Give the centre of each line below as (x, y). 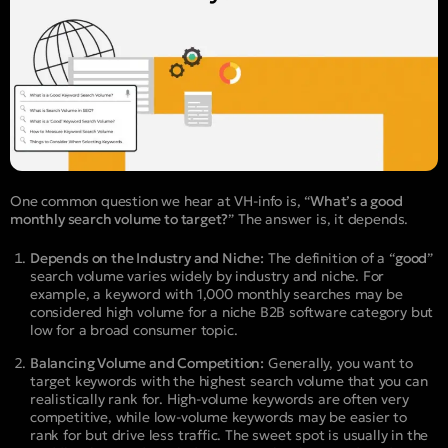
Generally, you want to (338, 363)
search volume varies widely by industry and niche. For (207, 276)
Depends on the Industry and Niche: (147, 258)
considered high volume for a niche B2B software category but (232, 312)
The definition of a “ (329, 258)
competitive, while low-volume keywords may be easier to (219, 417)
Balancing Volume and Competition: (147, 363)
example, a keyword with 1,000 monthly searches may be (216, 294)
